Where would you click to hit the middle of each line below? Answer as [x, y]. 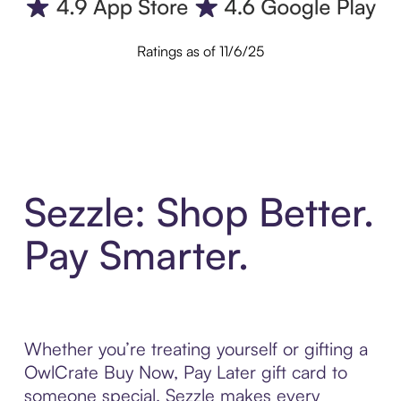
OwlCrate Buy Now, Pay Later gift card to [185, 371]
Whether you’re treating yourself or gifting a [196, 348]
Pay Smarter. [136, 254]
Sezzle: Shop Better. [199, 211]
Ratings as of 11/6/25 [200, 51]
